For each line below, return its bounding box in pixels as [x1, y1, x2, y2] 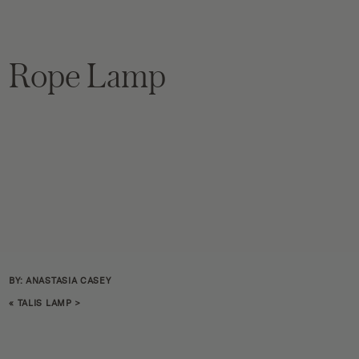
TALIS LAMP [17, 297, 72, 309]
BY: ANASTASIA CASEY [9, 275, 111, 286]
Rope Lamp [9, 51, 167, 98]
